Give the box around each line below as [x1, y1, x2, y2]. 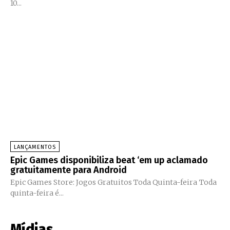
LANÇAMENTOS [14, 143, 56, 150]
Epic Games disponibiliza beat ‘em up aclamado [10, 154, 208, 166]
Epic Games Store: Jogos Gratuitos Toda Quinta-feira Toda [10, 177, 199, 187]
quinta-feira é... [10, 188, 64, 198]
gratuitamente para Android [10, 164, 127, 176]
